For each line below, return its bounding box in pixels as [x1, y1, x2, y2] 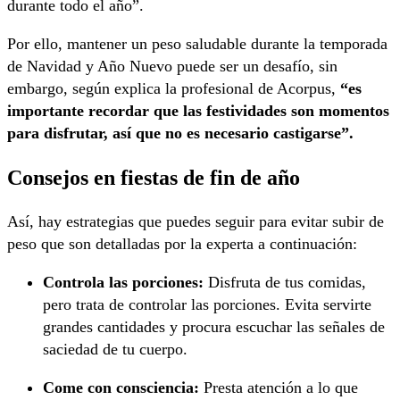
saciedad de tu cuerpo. [43, 340, 187, 359]
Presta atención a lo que [204, 379, 358, 397]
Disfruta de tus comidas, [204, 273, 366, 292]
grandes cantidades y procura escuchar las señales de [43, 318, 385, 337]
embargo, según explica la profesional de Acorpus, [7, 79, 336, 98]
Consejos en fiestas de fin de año [7, 165, 300, 190]
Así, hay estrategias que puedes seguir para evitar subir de [7, 212, 384, 231]
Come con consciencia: [43, 379, 204, 397]
